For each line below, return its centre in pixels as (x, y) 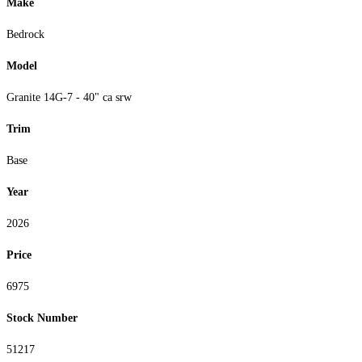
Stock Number (42, 318)
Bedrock (25, 35)
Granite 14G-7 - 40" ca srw (69, 98)
